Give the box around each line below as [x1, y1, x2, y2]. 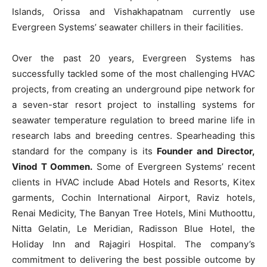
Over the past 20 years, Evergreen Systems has [12, 52, 255, 64]
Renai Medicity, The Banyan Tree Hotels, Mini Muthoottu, [12, 207, 255, 219]
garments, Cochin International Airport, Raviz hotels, [12, 191, 255, 203]
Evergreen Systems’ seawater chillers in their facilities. [12, 21, 243, 33]
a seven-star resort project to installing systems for [12, 98, 255, 110]
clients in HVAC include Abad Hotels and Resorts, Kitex [12, 176, 255, 188]
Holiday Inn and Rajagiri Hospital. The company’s [12, 238, 255, 250]
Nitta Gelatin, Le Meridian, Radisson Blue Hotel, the [12, 222, 255, 234]
